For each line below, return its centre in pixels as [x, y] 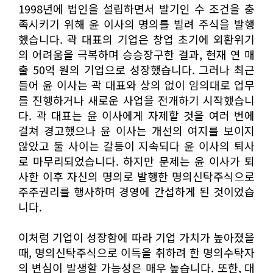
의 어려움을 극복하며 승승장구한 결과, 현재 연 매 [136, 54]
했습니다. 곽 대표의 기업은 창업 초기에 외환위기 [136, 39]
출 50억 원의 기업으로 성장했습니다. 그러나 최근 [136, 69]
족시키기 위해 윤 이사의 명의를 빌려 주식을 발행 [136, 23]
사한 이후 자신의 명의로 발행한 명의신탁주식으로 [136, 176]
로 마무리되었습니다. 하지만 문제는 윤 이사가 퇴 [136, 161]
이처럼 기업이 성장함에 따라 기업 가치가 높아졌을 [136, 237]
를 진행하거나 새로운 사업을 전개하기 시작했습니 [136, 100]
